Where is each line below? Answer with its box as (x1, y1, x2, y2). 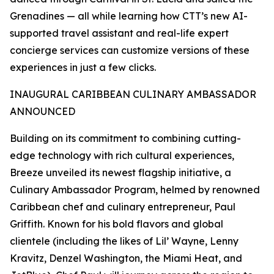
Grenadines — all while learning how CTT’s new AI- (10, 10, 248, 22)
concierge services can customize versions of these (10, 44, 250, 56)
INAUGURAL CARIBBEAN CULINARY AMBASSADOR (10, 88, 256, 100)
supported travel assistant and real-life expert (10, 27, 229, 39)
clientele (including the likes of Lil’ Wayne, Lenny (10, 235, 239, 247)
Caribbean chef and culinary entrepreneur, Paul (10, 201, 235, 213)
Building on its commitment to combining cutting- (10, 132, 241, 144)
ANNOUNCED (10, 105, 75, 117)
